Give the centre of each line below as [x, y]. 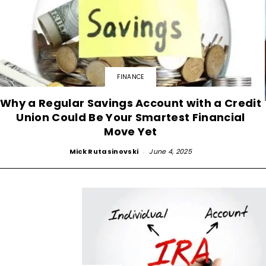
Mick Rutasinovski [104, 151]
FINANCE [131, 77]
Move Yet [131, 131]
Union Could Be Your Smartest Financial [131, 117]
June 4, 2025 [171, 151]
